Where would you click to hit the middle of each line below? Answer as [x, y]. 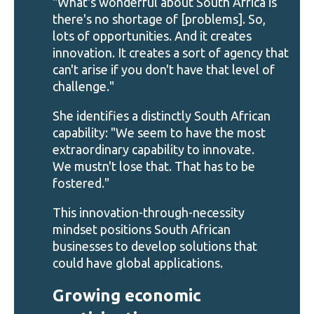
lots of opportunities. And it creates [152, 35]
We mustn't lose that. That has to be [154, 166]
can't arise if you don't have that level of [164, 69]
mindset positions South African [142, 230]
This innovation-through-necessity [149, 213]
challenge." [85, 86]
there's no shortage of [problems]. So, [159, 19]
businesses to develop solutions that [155, 246]
